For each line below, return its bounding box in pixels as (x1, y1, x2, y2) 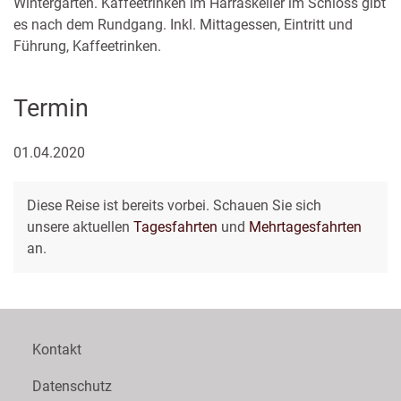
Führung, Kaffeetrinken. (13, 38, 161, 55)
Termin (13, 94, 89, 123)
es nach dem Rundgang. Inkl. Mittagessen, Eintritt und (13, 16, 353, 33)
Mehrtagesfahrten (249, 218, 362, 235)
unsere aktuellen (27, 218, 133, 235)
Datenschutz (32, 378, 112, 395)
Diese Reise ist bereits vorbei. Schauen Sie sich (27, 197, 321, 214)
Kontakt (32, 341, 81, 358)
